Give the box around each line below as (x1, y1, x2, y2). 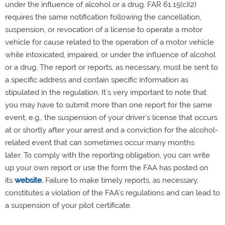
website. (15, 176, 43, 185)
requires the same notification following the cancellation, (5, 13, 201, 22)
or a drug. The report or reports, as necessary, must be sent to (5, 63, 218, 72)
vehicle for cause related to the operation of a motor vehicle (5, 38, 214, 47)
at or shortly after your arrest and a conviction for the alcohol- (5, 126, 218, 135)
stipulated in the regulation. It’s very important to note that (5, 88, 206, 97)
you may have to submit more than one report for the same (5, 100, 212, 110)
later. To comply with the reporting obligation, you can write (5, 151, 210, 160)
